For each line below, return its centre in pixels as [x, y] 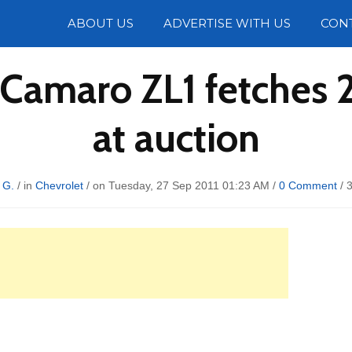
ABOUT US [101, 23]
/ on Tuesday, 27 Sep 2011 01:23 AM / [181, 185]
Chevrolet [59, 185]
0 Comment [308, 185]
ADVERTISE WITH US [227, 23]
